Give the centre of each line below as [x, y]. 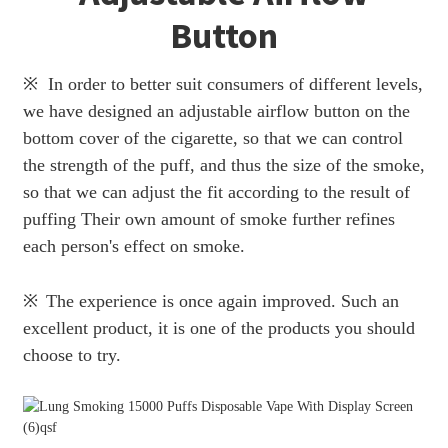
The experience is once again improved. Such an [222, 300]
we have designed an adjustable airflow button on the [216, 110]
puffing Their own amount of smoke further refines [208, 218]
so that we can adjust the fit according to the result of [216, 191]
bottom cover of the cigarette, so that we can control [212, 137]
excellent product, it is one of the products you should [218, 327]
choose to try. [74, 354]
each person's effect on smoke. [136, 245]
